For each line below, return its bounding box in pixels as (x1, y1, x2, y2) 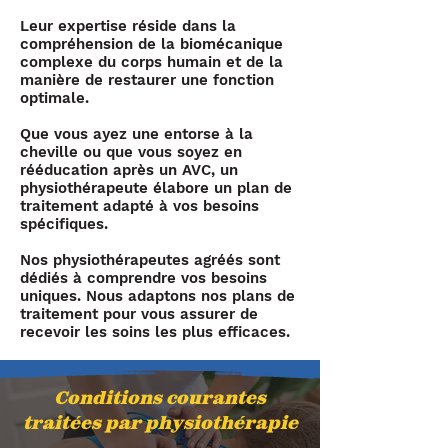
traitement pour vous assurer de (20, 305, 258, 323)
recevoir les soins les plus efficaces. (20, 323, 290, 341)
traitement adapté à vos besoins (20, 197, 259, 215)
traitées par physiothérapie (22, 411, 298, 434)
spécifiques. (20, 215, 108, 233)
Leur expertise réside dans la (20, 17, 236, 35)
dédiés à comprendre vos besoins (20, 269, 267, 287)
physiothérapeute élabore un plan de (20, 179, 292, 197)
